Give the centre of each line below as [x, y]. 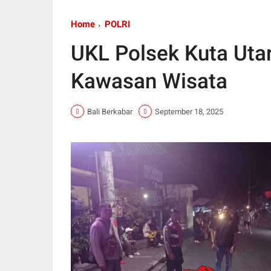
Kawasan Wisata [149, 82]
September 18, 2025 [189, 111]
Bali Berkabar [110, 111]
